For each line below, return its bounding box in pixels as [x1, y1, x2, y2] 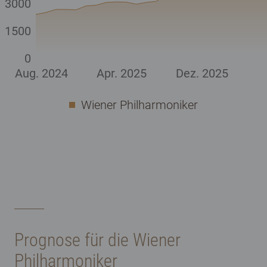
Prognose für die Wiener [14, 229, 181, 251]
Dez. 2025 [175, 66, 228, 81]
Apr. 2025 [96, 66, 147, 81]
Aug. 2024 [14, 66, 68, 81]
